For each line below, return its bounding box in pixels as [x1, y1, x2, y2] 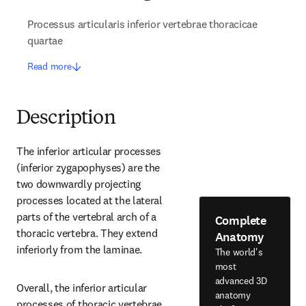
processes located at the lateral [16, 193, 163, 207]
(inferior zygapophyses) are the [16, 161, 161, 174]
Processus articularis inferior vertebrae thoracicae [27, 17, 258, 31]
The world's [214, 245, 263, 258]
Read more [27, 60, 72, 72]
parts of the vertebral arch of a [16, 210, 156, 223]
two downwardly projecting [16, 177, 141, 191]
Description [16, 109, 115, 128]
